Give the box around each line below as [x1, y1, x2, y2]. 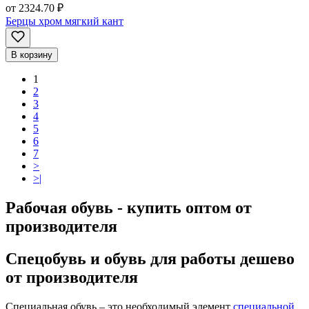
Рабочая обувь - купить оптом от [6, 198, 252, 217]
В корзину [11, 49, 52, 60]
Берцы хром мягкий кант [6, 14, 123, 27]
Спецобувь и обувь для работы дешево [6, 249, 295, 268]
